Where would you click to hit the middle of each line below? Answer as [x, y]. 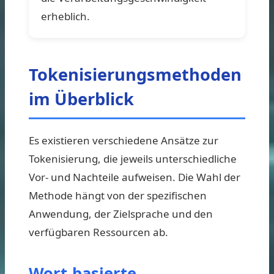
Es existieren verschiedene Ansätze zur [124, 140]
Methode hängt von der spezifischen [118, 195]
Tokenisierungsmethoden [135, 74]
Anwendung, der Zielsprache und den [121, 213]
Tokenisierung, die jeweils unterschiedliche [133, 158]
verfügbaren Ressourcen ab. [98, 232]
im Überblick [81, 98]
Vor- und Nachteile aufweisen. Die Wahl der [135, 177]
